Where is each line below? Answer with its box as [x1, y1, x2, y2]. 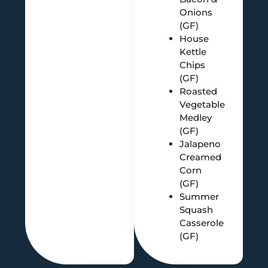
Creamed [179, 151, 222, 163]
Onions [179, 6, 213, 18]
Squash [179, 203, 214, 215]
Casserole [179, 217, 224, 229]
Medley [179, 111, 212, 123]
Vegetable [179, 98, 226, 110]
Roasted [179, 85, 218, 97]
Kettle [179, 45, 207, 57]
